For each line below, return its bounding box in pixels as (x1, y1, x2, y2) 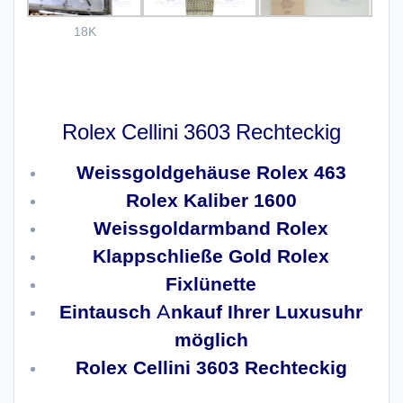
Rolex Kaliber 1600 (125, 188, 297, 212)
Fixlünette (166, 272, 256, 296)
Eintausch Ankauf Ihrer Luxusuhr (59, 300, 363, 324)
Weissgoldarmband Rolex (94, 216, 328, 240)
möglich (174, 327, 248, 352)
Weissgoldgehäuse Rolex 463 (76, 160, 346, 184)
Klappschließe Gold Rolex (93, 244, 329, 268)
